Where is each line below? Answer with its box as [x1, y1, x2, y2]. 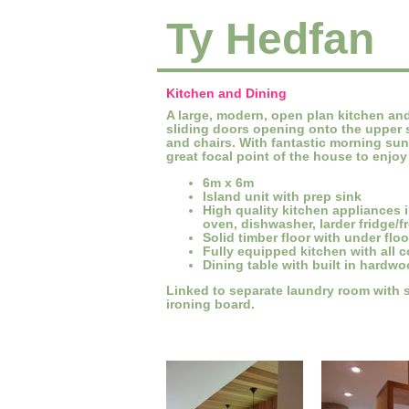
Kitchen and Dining [166, 87, 287, 100]
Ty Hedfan [166, 15, 374, 63]
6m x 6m [203, 175, 254, 190]
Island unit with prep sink [203, 189, 362, 204]
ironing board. [166, 298, 255, 312]
